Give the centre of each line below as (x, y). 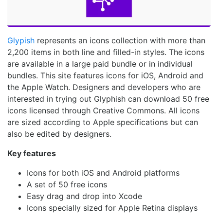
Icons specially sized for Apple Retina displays (112, 208)
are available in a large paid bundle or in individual (100, 64)
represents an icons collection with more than (120, 41)
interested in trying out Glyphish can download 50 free (108, 99)
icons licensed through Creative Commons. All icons (103, 111)
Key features (32, 154)
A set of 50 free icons (67, 185)
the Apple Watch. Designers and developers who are (104, 87)
